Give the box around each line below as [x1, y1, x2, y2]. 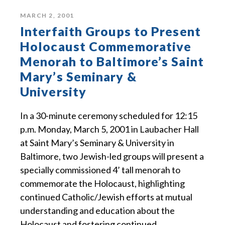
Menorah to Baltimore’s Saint [20, 54, 204, 69]
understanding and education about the [20, 205, 175, 216]
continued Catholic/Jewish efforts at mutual [20, 191, 192, 203]
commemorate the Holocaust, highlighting [20, 178, 185, 189]
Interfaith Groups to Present [20, 24, 201, 39]
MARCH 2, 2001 [20, 12, 74, 20]
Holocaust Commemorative [20, 39, 192, 54]
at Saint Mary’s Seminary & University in [20, 137, 174, 149]
